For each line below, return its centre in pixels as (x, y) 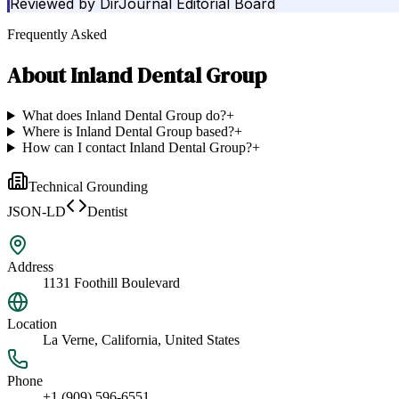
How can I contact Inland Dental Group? (137, 148)
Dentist (107, 212)
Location (32, 324)
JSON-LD (37, 212)
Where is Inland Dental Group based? (128, 132)
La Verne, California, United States (141, 340)
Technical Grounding (88, 187)
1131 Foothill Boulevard (111, 283)
